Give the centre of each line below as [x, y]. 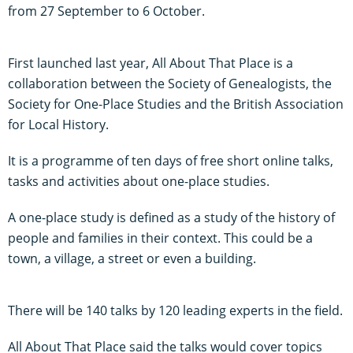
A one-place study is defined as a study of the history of [171, 217]
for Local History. [58, 124]
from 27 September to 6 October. [106, 11]
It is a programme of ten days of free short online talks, [171, 160]
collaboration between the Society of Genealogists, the [170, 83]
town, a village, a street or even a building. [132, 258]
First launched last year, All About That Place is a [150, 63]
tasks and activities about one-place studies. [139, 181]
